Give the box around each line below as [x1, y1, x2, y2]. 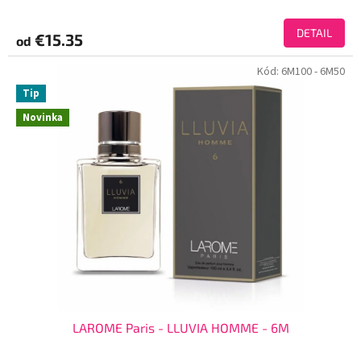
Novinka [23, 110, 63, 126]
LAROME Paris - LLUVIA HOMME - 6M [72, 320, 289, 336]
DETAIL [297, 26, 332, 40]
